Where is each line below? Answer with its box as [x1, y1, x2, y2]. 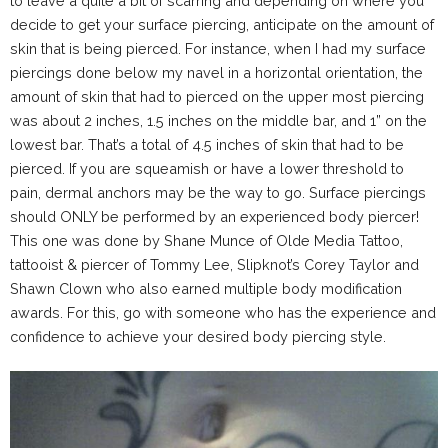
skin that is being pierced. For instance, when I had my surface [10, 40, 426, 58]
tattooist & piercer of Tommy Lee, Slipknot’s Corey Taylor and [10, 256, 419, 274]
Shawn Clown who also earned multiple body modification [10, 280, 402, 298]
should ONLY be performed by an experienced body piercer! [10, 208, 419, 226]
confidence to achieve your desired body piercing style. [10, 328, 386, 346]
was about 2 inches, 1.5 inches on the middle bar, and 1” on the [10, 112, 427, 130]
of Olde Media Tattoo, [255, 232, 403, 250]
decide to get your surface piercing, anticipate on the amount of [10, 16, 434, 34]
